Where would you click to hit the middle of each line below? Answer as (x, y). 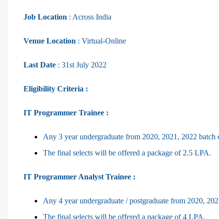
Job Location (45, 17)
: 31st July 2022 (81, 65)
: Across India (89, 17)
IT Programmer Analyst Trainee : (79, 176)
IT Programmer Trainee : (66, 112)
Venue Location (51, 41)
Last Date (40, 65)
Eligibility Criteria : (56, 88)
